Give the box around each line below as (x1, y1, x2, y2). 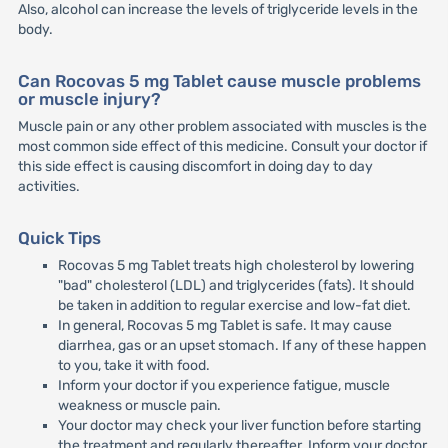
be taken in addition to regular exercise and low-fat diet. (57, 297, 411, 315)
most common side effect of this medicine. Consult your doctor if (17, 138, 427, 156)
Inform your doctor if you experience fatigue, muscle (57, 377, 390, 395)
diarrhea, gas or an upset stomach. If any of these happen (57, 337, 426, 355)
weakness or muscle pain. (57, 397, 221, 415)
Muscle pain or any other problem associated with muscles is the (17, 118, 427, 136)
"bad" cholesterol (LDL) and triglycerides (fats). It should (57, 277, 414, 295)
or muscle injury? (17, 89, 161, 110)
